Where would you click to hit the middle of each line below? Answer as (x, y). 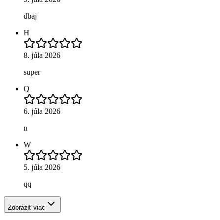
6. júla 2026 (42, 111)
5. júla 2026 (42, 167)
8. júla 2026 (42, 55)
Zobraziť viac (27, 207)
